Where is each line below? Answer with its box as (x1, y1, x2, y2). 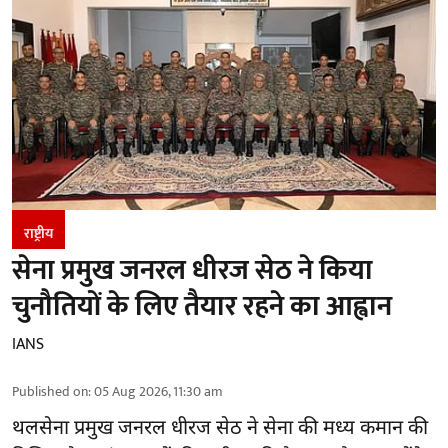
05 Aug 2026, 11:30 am (94, 380, 223, 404)
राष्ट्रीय (24, 222, 53, 246)
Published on (12, 380, 88, 404)
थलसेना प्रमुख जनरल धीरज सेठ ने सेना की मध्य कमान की (12, 416, 428, 443)
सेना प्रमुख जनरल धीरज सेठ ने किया (12, 247, 373, 295)
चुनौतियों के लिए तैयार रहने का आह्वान (12, 283, 392, 331)
